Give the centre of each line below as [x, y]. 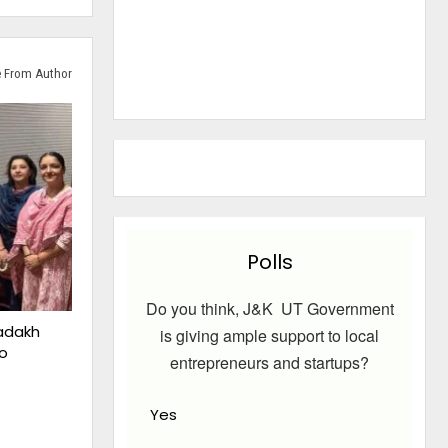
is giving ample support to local [270, 336]
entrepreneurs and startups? [270, 363]
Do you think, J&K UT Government [269, 309]
